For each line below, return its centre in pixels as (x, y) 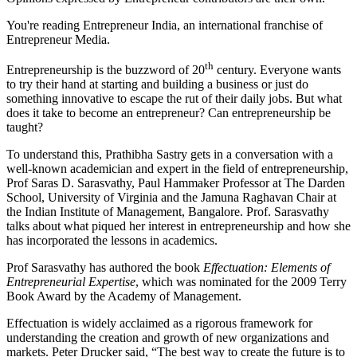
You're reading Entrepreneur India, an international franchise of (165, 25)
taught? (25, 127)
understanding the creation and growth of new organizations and (168, 338)
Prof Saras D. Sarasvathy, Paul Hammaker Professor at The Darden (176, 183)
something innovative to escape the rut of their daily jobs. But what (174, 99)
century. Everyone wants (277, 70)
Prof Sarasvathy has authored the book (105, 268)
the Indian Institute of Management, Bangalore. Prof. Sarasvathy (168, 212)
